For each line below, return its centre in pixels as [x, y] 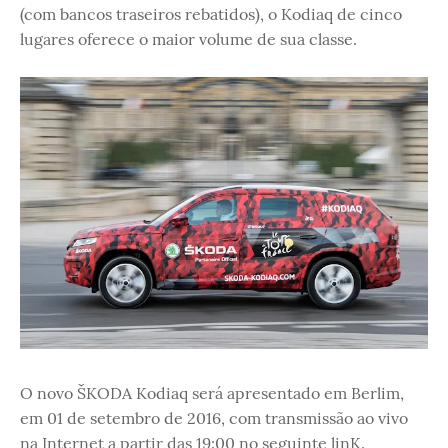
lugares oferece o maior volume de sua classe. [188, 39]
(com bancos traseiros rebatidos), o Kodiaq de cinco [211, 14]
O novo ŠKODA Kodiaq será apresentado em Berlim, [212, 393]
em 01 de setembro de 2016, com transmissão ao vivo [214, 418]
